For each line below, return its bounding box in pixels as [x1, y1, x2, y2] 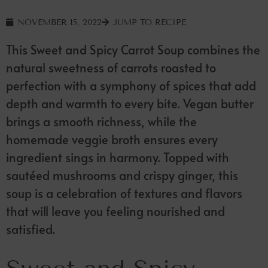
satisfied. [6, 220, 55, 237]
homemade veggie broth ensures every [6, 130, 218, 148]
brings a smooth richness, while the [6, 112, 197, 130]
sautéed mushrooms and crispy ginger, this [6, 166, 238, 184]
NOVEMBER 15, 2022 [17, 17, 102, 28]
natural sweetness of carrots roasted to [6, 59, 216, 76]
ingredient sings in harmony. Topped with [6, 148, 229, 166]
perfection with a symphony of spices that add [6, 77, 256, 94]
